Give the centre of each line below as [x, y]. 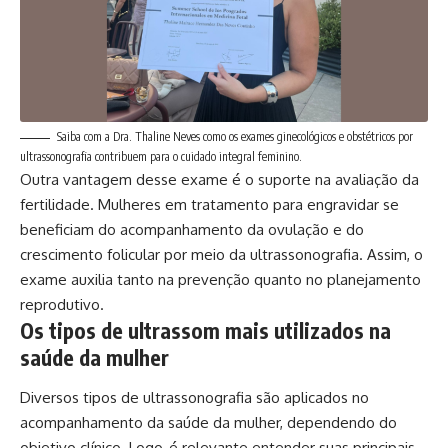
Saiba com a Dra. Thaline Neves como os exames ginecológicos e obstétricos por [235, 137]
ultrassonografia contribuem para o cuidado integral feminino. [161, 157]
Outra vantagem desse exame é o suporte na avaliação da [219, 180]
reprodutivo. [62, 305]
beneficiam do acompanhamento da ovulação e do [192, 230]
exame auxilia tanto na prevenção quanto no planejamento [220, 280]
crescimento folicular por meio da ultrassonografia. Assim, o [221, 255]
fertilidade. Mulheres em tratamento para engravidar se [209, 205]
